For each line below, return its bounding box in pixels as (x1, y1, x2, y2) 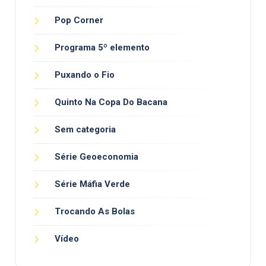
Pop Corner (55, 15, 103, 26)
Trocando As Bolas (55, 206, 135, 217)
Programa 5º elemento (55, 42, 150, 53)
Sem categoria (55, 124, 116, 135)
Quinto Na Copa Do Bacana (55, 97, 167, 108)
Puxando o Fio (55, 69, 115, 81)
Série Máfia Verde (55, 179, 130, 190)
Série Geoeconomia (55, 151, 138, 163)
